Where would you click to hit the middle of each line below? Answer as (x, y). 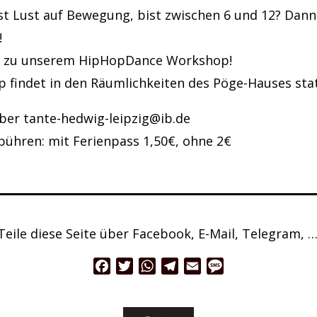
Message (248, 266)
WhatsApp (183, 266)
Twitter (152, 266)
